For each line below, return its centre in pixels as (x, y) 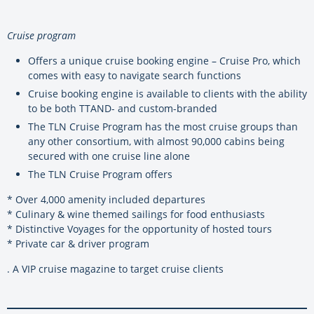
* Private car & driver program (78, 243)
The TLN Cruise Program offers (100, 174)
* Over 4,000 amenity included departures (106, 199)
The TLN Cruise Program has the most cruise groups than (163, 126)
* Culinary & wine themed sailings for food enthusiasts (136, 214)
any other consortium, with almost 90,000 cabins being (156, 141)
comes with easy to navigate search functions (135, 75)
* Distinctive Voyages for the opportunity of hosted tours (139, 228)
